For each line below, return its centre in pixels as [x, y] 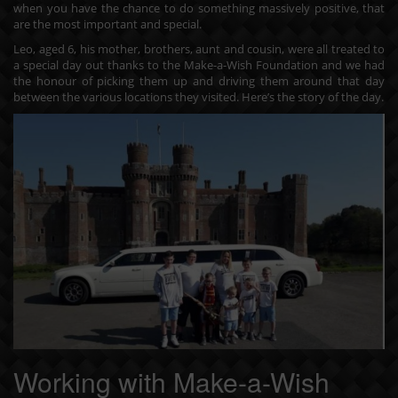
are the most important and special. [107, 24]
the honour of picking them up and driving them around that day [199, 81]
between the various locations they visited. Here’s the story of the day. [199, 97]
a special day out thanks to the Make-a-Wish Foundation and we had [199, 65]
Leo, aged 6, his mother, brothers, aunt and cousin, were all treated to [199, 49]
